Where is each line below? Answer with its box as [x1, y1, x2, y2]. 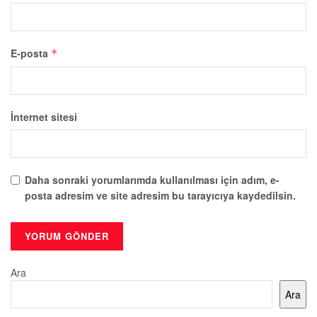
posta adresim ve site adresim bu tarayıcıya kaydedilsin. [25, 188, 296, 202]
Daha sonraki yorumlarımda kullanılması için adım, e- [25, 172, 279, 187]
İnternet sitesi [11, 109, 77, 124]
